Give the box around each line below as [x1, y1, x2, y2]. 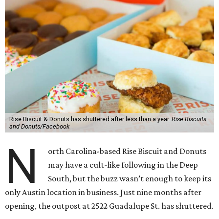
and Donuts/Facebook [9, 123, 69, 130]
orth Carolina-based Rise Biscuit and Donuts [48, 146, 207, 156]
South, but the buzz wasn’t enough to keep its [48, 174, 212, 183]
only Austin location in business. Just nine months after [5, 187, 201, 197]
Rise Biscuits [171, 115, 206, 123]
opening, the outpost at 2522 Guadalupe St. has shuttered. [5, 201, 214, 211]
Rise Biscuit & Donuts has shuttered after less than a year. [9, 115, 172, 123]
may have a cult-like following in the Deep [48, 160, 198, 170]
